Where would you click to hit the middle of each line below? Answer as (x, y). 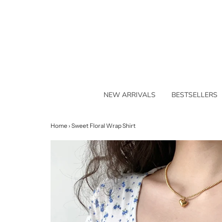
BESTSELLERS (194, 95)
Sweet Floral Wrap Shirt (104, 125)
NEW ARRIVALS (129, 95)
